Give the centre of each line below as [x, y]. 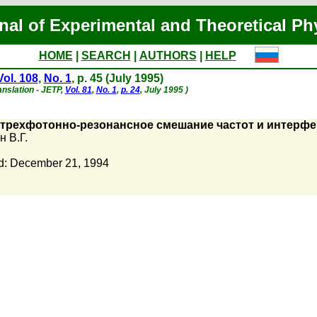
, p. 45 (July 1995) [117, 78]
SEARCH [106, 56]
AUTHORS [168, 56]
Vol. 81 [78, 90]
